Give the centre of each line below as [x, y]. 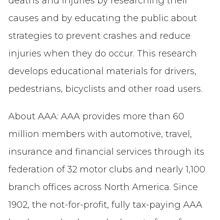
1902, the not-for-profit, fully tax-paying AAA [105, 205]
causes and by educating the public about [102, 18]
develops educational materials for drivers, [102, 71]
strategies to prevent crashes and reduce [99, 36]
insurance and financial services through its [106, 151]
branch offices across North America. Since [103, 187]
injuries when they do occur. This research [102, 53]
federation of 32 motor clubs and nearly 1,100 [107, 169]
